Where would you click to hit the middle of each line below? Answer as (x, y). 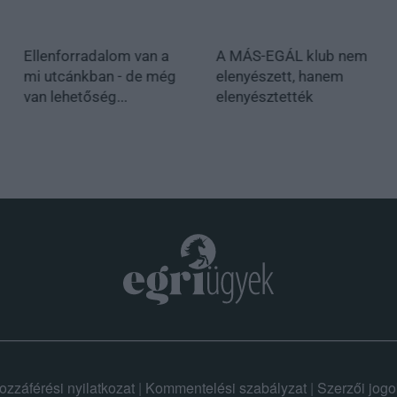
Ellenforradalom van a (96, 55)
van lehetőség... (75, 96)
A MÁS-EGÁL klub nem (292, 55)
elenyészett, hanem (280, 76)
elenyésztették (265, 96)
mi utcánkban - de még (100, 76)
